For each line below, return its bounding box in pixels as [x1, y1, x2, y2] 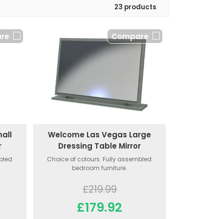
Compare [111, 31, 149, 42]
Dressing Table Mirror [58, 140, 141, 151]
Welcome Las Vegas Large [47, 129, 151, 140]
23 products [114, 2, 156, 12]
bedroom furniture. [71, 163, 127, 172]
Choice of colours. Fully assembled [47, 154, 152, 163]
